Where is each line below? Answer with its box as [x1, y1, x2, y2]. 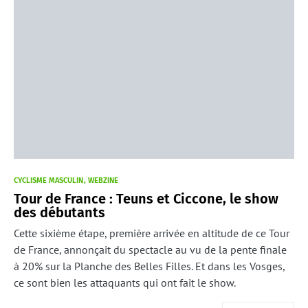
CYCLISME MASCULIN [14, 176, 83, 185]
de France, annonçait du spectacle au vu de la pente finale [14, 243, 287, 256]
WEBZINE [88, 176, 118, 185]
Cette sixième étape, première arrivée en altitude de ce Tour [14, 226, 289, 240]
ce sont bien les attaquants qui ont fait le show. [14, 276, 236, 289]
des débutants [14, 204, 105, 221]
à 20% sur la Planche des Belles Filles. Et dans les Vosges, [14, 259, 285, 273]
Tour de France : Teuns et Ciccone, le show [14, 190, 278, 207]
